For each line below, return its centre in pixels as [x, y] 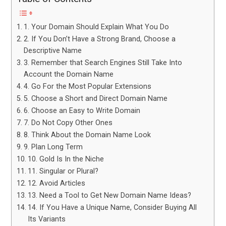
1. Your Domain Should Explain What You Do [97, 27]
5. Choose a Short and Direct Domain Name [96, 99]
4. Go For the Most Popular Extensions [88, 87]
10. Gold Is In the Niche [66, 159]
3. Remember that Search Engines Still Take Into [103, 63]
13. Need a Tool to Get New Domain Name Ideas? [110, 196]
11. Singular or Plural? [63, 172]
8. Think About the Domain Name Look [88, 135]
